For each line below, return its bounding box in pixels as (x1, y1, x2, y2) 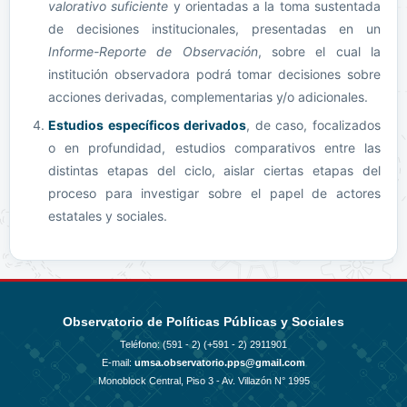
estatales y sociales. (48, 208, 167, 223)
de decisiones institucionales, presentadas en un (48, 21, 381, 36)
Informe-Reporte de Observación (48, 44, 258, 59)
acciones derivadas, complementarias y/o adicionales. (48, 89, 368, 104)
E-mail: (102, 357, 134, 368)
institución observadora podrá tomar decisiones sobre (48, 66, 381, 82)
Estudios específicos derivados (48, 117, 247, 133)
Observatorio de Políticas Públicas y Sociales (63, 314, 344, 329)
